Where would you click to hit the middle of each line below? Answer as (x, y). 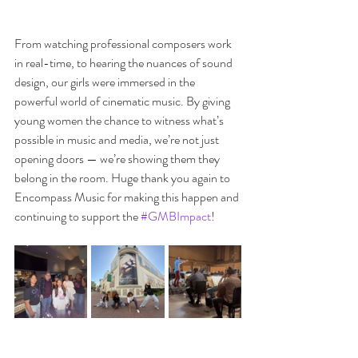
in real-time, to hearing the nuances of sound (125, 62)
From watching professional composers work (124, 43)
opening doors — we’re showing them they (118, 158)
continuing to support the (78, 216)
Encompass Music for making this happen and (128, 197)
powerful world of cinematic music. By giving (123, 101)
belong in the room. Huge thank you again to (123, 177)
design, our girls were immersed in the (106, 82)
